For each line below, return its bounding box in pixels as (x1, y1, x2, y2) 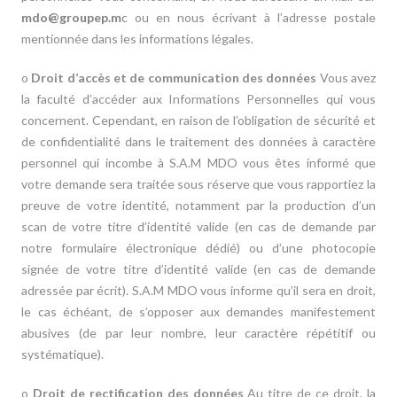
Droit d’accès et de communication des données (31, 70, 320, 85)
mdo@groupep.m (21, 10, 122, 25)
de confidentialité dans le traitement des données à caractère (21, 134, 376, 149)
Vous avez (319, 70, 376, 85)
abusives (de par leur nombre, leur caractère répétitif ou (21, 325, 376, 340)
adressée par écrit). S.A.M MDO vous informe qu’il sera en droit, (21, 283, 376, 298)
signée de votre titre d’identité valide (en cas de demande (21, 261, 376, 276)
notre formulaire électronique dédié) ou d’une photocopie (21, 240, 376, 255)
